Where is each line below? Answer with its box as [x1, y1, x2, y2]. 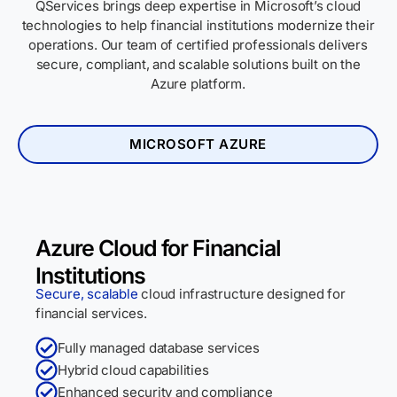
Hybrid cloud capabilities [58, 361, 209, 378]
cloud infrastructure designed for [137, 285, 346, 302]
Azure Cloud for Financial [35, 235, 282, 261]
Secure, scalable [35, 285, 138, 302]
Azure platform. [151, 75, 245, 92]
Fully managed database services [58, 339, 261, 356]
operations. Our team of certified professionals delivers [28, 36, 368, 53]
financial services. [35, 305, 147, 322]
